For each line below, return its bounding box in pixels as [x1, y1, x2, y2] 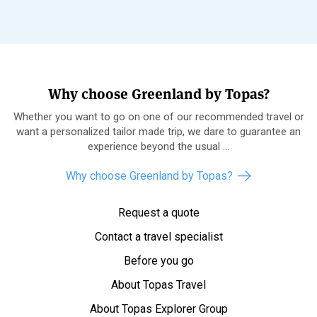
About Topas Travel [111, 277, 206, 292]
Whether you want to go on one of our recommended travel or [13, 110, 304, 123]
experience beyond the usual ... [88, 139, 229, 153]
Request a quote [117, 205, 200, 219]
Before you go [123, 253, 194, 267]
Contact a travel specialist [94, 229, 223, 243]
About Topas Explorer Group [89, 301, 228, 316]
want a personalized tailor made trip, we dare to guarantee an [16, 125, 301, 138]
